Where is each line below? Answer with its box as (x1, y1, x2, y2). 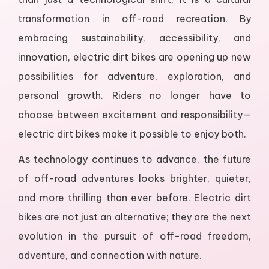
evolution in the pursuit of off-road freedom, (18, 230, 251, 243)
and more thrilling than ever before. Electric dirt (18, 192, 251, 204)
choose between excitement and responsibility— (18, 109, 251, 121)
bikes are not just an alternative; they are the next (18, 211, 251, 223)
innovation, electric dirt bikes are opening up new (18, 51, 251, 64)
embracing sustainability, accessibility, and (18, 32, 251, 44)
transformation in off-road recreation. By (18, 13, 251, 25)
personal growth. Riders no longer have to (18, 89, 251, 102)
